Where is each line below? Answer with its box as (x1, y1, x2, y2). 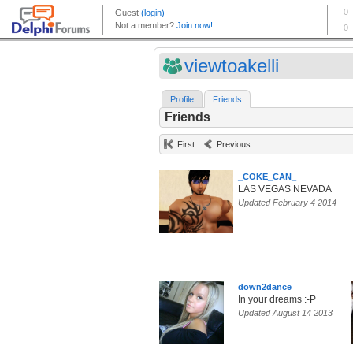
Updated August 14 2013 (238, 308, 333, 318)
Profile (170, 95, 194, 105)
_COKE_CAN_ (238, 172, 296, 182)
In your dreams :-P (238, 294, 316, 306)
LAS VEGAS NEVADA (238, 184, 332, 195)
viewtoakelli (184, 55, 279, 76)
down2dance (238, 282, 292, 292)
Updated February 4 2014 (238, 198, 336, 208)
